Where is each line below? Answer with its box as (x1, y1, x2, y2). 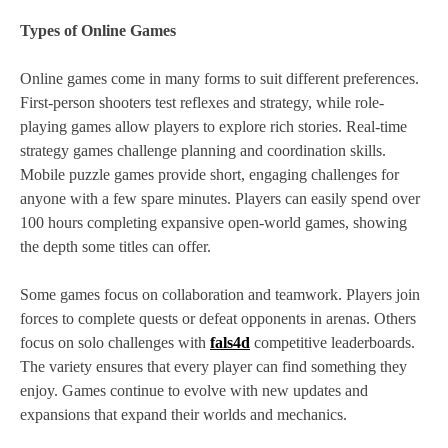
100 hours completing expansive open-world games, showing (20, 214, 407, 232)
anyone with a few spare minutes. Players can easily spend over (20, 190, 420, 208)
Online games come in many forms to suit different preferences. (20, 70, 419, 88)
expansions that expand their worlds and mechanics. (20, 406, 347, 424)
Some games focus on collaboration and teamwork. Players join (20, 286, 420, 304)
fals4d (210, 334, 250, 352)
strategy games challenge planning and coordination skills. (20, 142, 386, 160)
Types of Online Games (20, 22, 176, 40)
